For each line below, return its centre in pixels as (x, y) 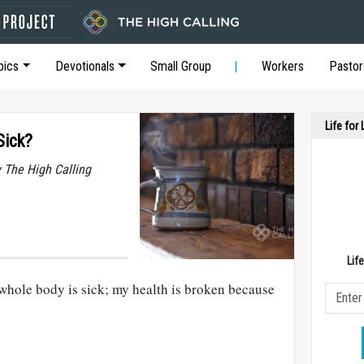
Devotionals (84, 66)
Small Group (181, 66)
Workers (283, 66)
